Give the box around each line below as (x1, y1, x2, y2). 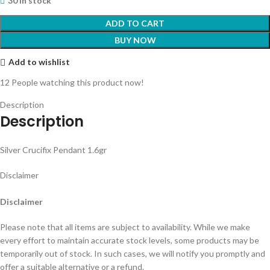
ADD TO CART (105, 17, 165, 28)
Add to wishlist (8, 57, 70, 67)
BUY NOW (114, 34, 156, 45)
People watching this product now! (11, 77, 144, 87)
